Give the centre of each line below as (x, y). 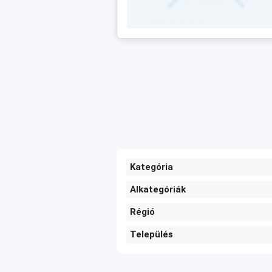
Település (151, 234)
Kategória (151, 167)
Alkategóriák (158, 189)
